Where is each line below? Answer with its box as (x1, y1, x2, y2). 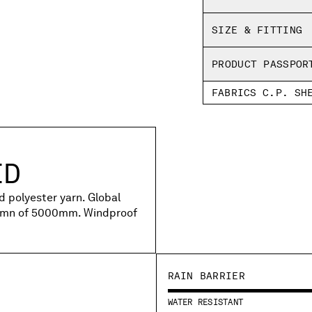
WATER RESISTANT (167, 297, 244, 307)
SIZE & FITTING (212, 24, 303, 36)
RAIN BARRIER (167, 270, 245, 281)
